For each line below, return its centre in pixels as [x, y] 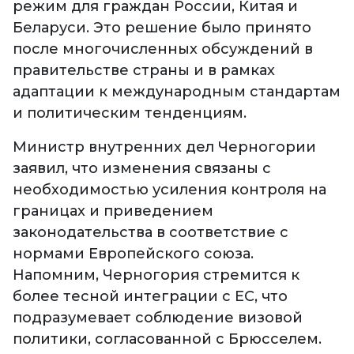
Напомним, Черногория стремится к [156, 275]
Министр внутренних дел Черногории [164, 147]
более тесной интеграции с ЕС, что [150, 297]
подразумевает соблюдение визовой [158, 318]
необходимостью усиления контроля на [169, 190]
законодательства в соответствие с [151, 233]
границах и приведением [113, 211]
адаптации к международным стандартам [177, 92]
